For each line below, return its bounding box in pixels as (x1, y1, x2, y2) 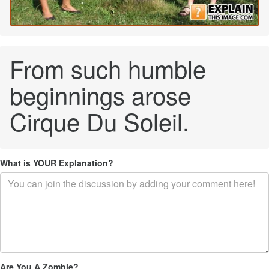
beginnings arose (10, 77, 191, 112)
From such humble (10, 51, 206, 86)
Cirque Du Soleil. (10, 104, 189, 139)
